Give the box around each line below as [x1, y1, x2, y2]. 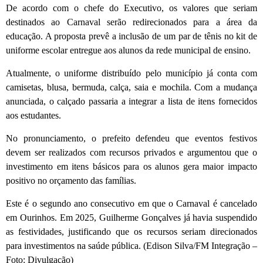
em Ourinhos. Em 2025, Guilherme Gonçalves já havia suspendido [6, 213, 257, 223]
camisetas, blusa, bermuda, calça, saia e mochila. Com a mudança [6, 82, 257, 93]
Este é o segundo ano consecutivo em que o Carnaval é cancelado [6, 198, 257, 209]
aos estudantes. [6, 110, 61, 121]
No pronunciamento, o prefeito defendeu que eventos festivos [6, 133, 257, 144]
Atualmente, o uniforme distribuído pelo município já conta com [6, 68, 257, 79]
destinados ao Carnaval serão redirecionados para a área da [6, 17, 257, 28]
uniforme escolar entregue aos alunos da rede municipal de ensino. [6, 45, 251, 56]
